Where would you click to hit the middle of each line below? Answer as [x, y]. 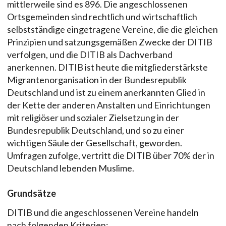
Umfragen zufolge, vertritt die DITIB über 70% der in [111, 156]
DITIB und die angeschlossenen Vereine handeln [103, 212]
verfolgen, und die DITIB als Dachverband [90, 55]
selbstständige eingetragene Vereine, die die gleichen [112, 30]
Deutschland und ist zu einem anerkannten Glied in [106, 93]
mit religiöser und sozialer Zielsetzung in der [93, 118]
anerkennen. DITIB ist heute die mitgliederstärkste [107, 67]
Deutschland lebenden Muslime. [71, 168]
